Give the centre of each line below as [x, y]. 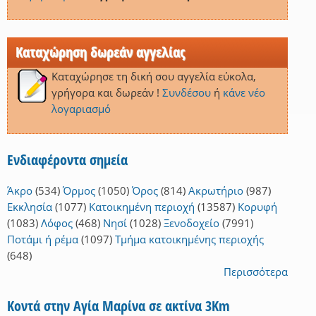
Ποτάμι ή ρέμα [43, 239]
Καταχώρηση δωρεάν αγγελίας [100, 52]
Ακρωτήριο [216, 191]
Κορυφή [257, 207]
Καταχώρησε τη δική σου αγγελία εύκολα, [153, 77]
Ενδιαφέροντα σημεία [67, 160]
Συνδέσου [186, 93]
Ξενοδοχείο [192, 223]
